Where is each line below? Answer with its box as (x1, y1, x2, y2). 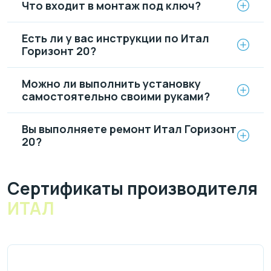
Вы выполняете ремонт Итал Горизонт (22, 121, 237, 136)
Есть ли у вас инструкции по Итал (22, 30, 209, 45)
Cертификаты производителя (7, 177, 258, 200)
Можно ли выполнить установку (22, 76, 201, 91)
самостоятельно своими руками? (22, 88, 210, 103)
